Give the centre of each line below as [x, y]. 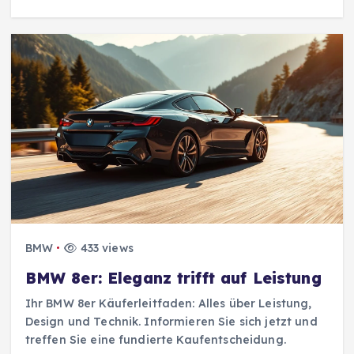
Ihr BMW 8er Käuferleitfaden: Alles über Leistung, [168, 303]
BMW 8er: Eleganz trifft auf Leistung [173, 278]
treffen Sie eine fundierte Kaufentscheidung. [155, 339]
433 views [105, 248]
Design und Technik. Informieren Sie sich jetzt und [171, 321]
